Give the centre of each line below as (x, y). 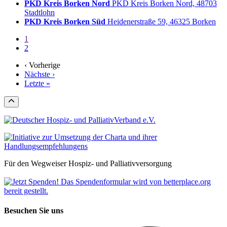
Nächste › (40, 74)
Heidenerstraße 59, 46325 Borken (162, 21)
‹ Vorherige (42, 65)
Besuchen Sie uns (34, 211)
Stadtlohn (40, 12)
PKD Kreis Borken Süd (65, 21)
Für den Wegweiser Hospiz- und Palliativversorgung (88, 164)
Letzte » (37, 83)
